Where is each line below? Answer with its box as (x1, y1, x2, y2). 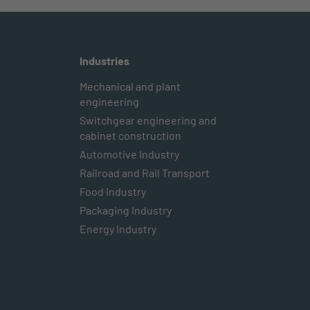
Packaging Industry (79, 203, 172, 217)
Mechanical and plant (79, 80, 181, 93)
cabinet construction (79, 129, 181, 142)
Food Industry (79, 185, 146, 198)
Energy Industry (79, 222, 156, 235)
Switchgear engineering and (79, 113, 217, 127)
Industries (79, 54, 129, 67)
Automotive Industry (79, 147, 179, 161)
